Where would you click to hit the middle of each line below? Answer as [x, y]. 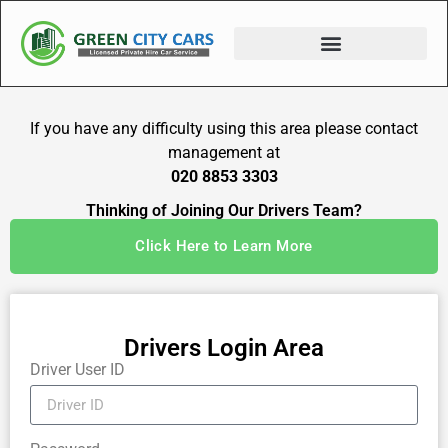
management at [224, 152]
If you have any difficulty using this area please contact [224, 128]
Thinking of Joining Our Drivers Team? [224, 211]
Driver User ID [77, 370]
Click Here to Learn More [224, 246]
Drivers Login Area [224, 348]
